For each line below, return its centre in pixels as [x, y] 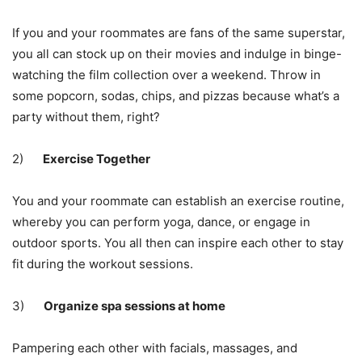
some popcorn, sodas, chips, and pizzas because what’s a [176, 96]
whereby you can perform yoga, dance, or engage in [161, 222]
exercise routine [294, 201]
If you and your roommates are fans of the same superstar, [179, 33]
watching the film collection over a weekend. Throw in [166, 75]
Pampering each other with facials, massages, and [155, 348]
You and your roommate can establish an [130, 201]
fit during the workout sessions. [103, 264]
